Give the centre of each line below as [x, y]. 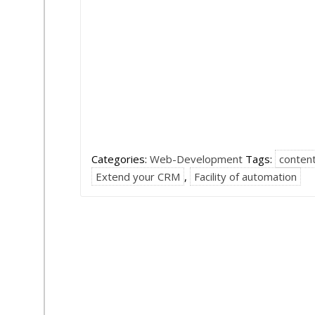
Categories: [121, 159]
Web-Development [196, 159]
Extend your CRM [138, 176]
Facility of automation [245, 176]
